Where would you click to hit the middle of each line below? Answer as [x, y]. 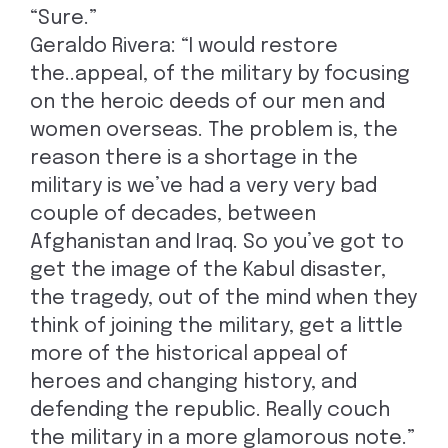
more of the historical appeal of [189, 354]
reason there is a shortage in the [194, 158]
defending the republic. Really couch [210, 410]
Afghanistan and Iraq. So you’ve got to [217, 242]
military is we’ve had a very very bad [203, 186]
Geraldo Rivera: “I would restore [184, 46]
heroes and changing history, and [193, 382]
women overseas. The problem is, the [214, 130]
